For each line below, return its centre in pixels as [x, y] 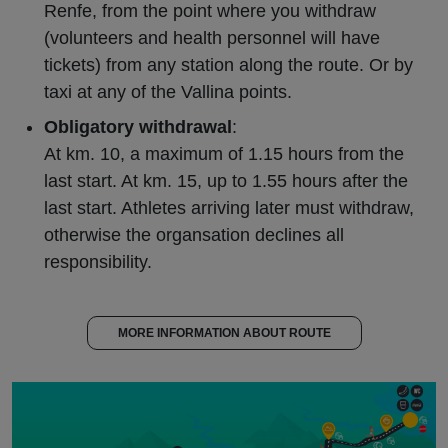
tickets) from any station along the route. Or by [228, 65]
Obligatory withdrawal [138, 127]
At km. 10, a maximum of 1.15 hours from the [224, 154]
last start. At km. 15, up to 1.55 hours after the [226, 181]
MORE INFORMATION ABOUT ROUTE [224, 333]
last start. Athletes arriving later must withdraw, [229, 208]
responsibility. [98, 262]
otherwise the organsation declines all [194, 235]
